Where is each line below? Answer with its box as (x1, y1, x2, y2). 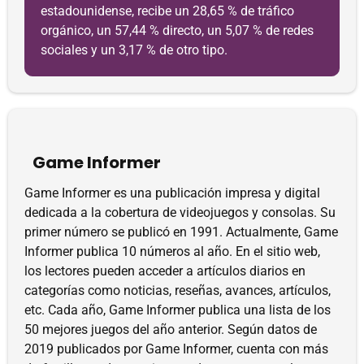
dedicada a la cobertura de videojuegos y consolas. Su (24, 205, 336, 220)
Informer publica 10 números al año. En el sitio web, (24, 244, 320, 259)
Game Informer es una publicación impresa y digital (24, 185, 320, 201)
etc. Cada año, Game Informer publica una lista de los (24, 302, 331, 318)
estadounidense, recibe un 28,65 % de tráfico (41, 3, 294, 19)
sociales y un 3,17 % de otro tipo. (41, 42, 227, 58)
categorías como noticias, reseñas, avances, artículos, (24, 283, 331, 298)
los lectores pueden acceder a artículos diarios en (24, 263, 305, 279)
